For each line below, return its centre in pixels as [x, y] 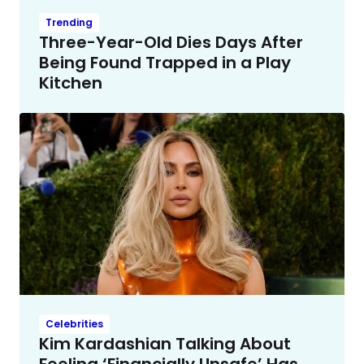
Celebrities [74, 324]
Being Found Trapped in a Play [165, 62]
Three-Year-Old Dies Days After [171, 42]
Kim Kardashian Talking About [165, 344]
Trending [69, 22]
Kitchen [71, 82]
